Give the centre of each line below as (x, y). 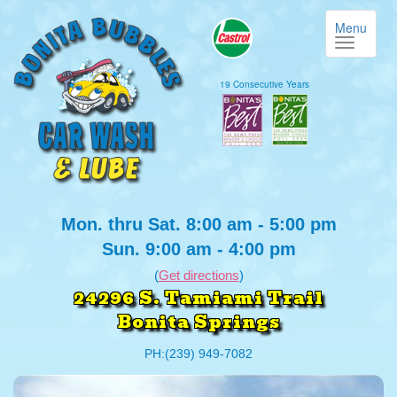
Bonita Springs (198, 322)
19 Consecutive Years (265, 84)
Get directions (198, 275)
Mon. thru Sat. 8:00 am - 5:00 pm (198, 224)
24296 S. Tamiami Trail (198, 298)
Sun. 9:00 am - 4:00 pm (198, 249)
